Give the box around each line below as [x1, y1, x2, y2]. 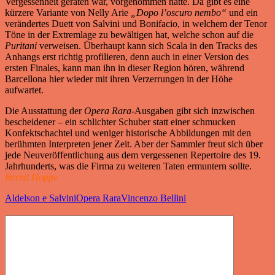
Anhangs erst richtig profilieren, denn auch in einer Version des [5, 52, 249, 63]
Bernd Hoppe [5, 172, 58, 183]
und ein [229, 7, 258, 18]
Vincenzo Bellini [121, 193, 186, 204]
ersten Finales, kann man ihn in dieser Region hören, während [5, 63, 244, 74]
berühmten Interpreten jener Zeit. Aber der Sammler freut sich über [5, 139, 263, 150]
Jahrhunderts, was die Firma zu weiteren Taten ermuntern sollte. [5, 161, 252, 172]
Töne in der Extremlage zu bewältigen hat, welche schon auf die [5, 29, 254, 41]
